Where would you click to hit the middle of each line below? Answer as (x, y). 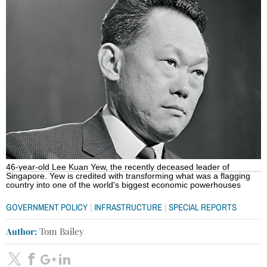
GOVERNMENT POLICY (47, 207)
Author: (21, 231)
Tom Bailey (60, 231)
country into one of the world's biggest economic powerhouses (125, 185)
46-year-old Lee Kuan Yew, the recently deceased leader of (118, 167)
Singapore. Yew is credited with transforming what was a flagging (128, 176)
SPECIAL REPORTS (203, 207)
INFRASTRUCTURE (128, 207)
